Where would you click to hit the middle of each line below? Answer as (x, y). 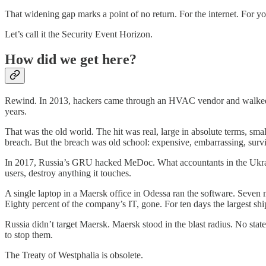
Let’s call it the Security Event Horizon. (79, 34)
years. (16, 111)
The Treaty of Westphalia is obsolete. (74, 255)
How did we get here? (71, 59)
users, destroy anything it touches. (68, 173)
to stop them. (29, 235)
